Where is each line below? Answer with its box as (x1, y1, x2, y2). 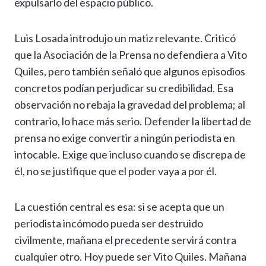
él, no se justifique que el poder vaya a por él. (14, 164, 217, 178)
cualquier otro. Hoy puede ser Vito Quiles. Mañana (14, 250, 246, 264)
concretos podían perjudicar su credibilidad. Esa (14, 81, 233, 95)
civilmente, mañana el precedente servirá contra (14, 233, 236, 247)
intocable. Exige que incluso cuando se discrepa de (14, 148, 246, 161)
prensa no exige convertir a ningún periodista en (14, 131, 235, 145)
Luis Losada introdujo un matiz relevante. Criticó (14, 31, 236, 45)
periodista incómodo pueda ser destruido (14, 217, 203, 230)
